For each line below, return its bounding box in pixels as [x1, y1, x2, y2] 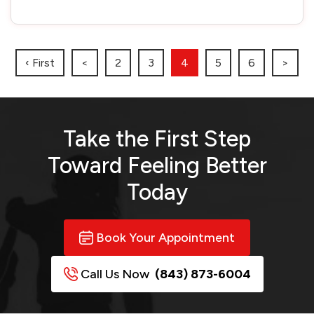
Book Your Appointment [93, 230, 238, 245]
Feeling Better [127, 152, 267, 179]
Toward [47, 152, 128, 179]
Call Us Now [77, 266, 155, 282]
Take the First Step [63, 125, 251, 152]
